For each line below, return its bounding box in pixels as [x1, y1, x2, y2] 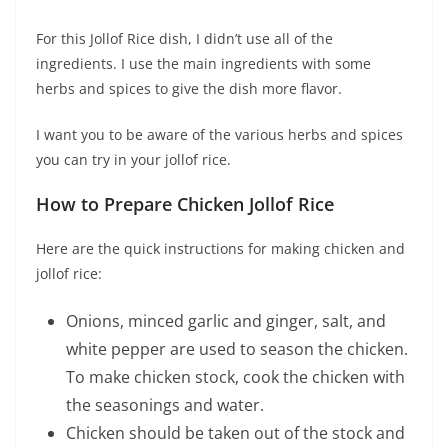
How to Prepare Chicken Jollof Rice [36, 192, 334, 217]
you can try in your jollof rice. [36, 150, 231, 170]
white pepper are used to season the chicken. [66, 338, 408, 361]
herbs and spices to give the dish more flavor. [36, 79, 342, 99]
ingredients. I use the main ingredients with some [36, 54, 371, 74]
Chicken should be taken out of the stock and [66, 422, 405, 445]
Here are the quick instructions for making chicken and [36, 239, 405, 259]
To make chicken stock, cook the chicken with [66, 366, 405, 389]
